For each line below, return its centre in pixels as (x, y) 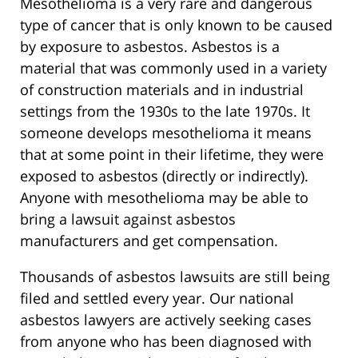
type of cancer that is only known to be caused (176, 25)
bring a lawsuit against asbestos (128, 219)
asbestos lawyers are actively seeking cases (166, 320)
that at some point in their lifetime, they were (172, 155)
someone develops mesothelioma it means (166, 133)
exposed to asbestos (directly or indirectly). (164, 176)
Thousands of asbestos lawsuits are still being (175, 277)
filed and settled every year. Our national (157, 298)
